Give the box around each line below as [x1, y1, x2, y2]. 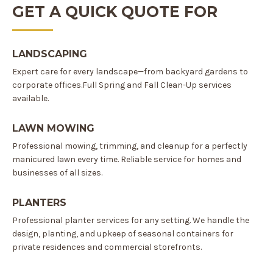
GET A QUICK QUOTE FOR [12, 2, 218, 21]
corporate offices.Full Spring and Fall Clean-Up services [12, 80, 232, 90]
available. [12, 93, 49, 104]
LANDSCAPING [12, 48, 87, 60]
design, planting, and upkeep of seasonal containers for [12, 229, 233, 239]
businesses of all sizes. [12, 168, 102, 178]
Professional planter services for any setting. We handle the [12, 215, 249, 225]
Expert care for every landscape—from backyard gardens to [12, 66, 248, 77]
